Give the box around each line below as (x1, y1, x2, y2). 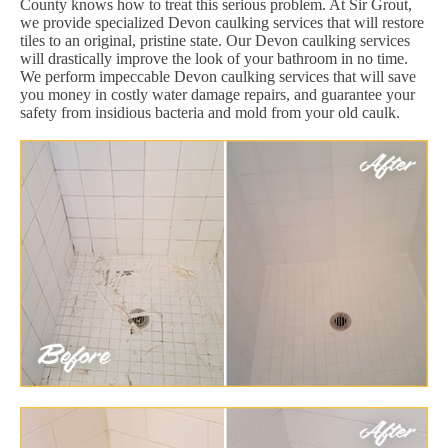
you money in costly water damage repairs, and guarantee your (20, 85, 415, 103)
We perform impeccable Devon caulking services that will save (20, 67, 416, 85)
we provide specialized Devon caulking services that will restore (20, 13, 424, 31)
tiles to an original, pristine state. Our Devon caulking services (20, 31, 410, 49)
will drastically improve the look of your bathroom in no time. (20, 49, 408, 67)
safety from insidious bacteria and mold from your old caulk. (20, 103, 400, 121)
